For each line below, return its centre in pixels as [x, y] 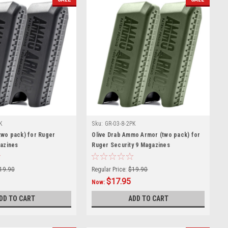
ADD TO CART [148, 198]
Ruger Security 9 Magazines [131, 145]
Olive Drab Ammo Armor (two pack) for [146, 135]
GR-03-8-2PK [120, 123]
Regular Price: [109, 169]
